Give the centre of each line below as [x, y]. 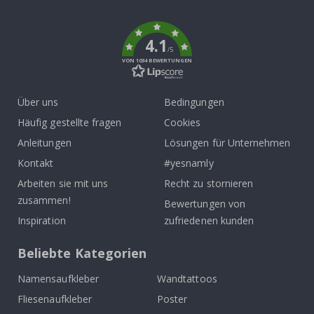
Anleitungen [45, 143]
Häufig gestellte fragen [70, 123]
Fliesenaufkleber [55, 299]
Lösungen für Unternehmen [227, 143]
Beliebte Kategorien [82, 253]
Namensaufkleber [58, 279]
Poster [172, 299]
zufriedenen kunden [209, 221]
